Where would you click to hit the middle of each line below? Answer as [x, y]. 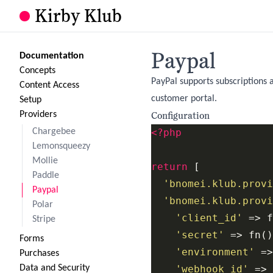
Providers [38, 115]
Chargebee [54, 132]
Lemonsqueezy [61, 146]
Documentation [52, 56]
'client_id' [209, 218]
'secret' [200, 235]
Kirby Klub [78, 16]
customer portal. [184, 99]
